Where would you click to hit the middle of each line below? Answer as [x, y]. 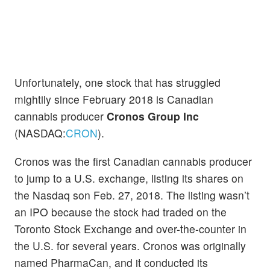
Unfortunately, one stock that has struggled [118, 82]
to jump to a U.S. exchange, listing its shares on [129, 178]
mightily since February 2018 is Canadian [114, 99]
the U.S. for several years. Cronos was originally [130, 246]
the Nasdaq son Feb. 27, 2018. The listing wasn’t [132, 195]
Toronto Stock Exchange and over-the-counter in [130, 229]
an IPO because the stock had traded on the [121, 212]
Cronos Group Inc [153, 116]
